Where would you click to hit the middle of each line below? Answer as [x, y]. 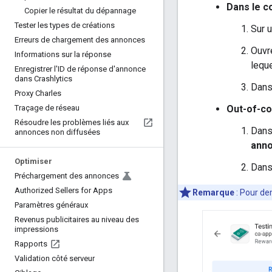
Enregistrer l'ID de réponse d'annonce [80, 69]
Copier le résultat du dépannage [80, 11]
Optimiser [33, 161]
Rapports [31, 244]
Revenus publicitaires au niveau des [77, 219]
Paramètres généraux [51, 205]
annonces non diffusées [57, 132]
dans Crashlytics [43, 79]
